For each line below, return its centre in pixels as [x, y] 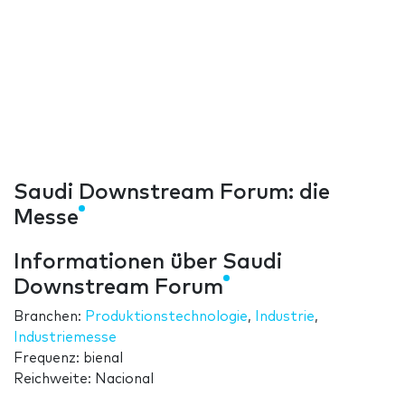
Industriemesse [65, 338]
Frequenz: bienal [68, 359]
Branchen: [49, 317]
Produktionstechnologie [166, 317]
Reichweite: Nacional [84, 380]
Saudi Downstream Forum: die [172, 193]
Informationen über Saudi [148, 263]
